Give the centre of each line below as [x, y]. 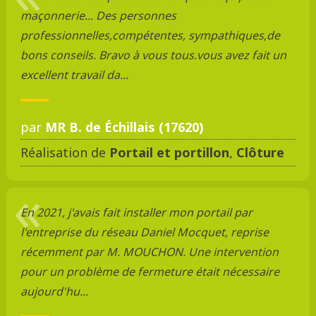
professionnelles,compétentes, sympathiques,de [150, 35]
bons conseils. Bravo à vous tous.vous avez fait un [153, 55]
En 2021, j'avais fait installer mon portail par [136, 212]
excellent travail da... [74, 74]
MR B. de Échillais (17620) [124, 127]
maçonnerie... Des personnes [98, 15]
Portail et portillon [169, 152]
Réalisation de [65, 152]
